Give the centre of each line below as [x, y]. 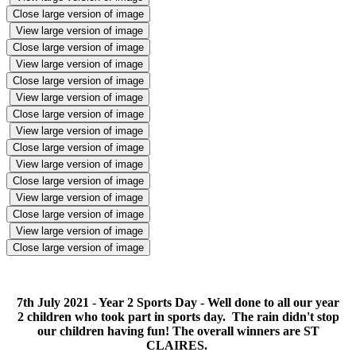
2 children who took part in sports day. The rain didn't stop [178, 316]
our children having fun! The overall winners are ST [178, 331]
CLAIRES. [178, 345]
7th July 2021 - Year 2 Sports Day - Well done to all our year [178, 302]
